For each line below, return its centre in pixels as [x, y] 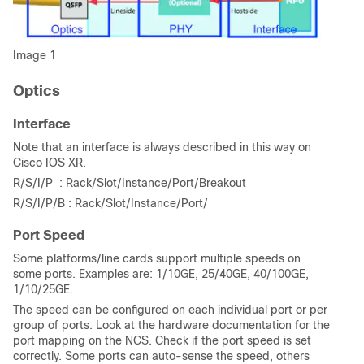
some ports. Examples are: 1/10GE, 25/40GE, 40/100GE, [161, 274]
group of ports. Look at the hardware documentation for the [171, 325]
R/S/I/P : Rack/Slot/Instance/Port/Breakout [130, 183]
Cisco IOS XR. [50, 163]
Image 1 [35, 56]
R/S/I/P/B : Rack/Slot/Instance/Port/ [110, 204]
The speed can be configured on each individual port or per [170, 310]
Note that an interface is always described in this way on [162, 147]
